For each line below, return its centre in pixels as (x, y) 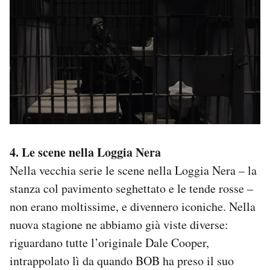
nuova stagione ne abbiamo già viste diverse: (119, 224)
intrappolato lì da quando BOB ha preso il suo (122, 260)
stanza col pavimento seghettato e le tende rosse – (131, 188)
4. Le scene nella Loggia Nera (85, 152)
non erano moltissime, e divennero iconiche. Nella (133, 206)
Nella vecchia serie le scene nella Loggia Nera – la (133, 170)
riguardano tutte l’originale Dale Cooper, (109, 242)
